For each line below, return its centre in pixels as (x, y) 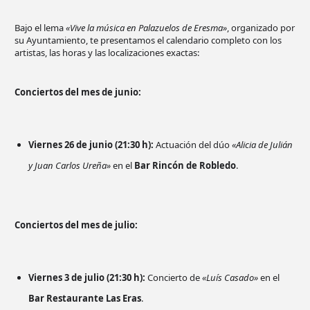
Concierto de (174, 278)
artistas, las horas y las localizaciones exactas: (107, 53)
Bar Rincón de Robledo (185, 166)
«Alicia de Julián (262, 145)
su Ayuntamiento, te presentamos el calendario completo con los (148, 40)
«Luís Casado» (230, 278)
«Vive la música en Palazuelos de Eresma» (146, 28)
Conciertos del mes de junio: (78, 92)
